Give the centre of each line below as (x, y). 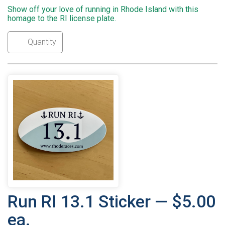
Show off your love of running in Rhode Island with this (103, 10)
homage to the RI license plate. (62, 19)
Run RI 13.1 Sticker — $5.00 (111, 202)
